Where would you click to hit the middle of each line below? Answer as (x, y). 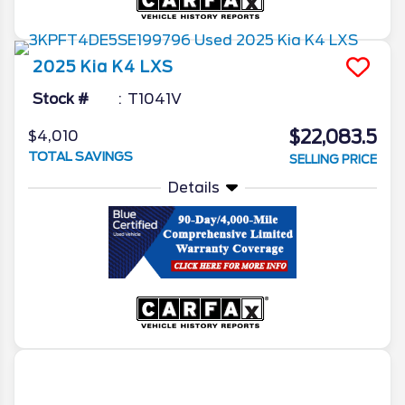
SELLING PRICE (333, 159)
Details (193, 187)
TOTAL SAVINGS (80, 156)
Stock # (61, 99)
